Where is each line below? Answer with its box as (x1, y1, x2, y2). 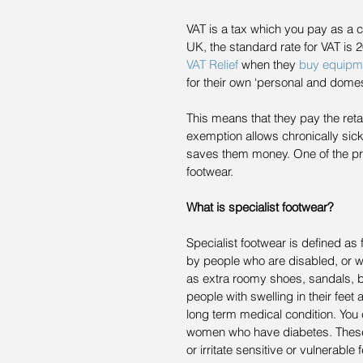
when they (238, 57, 299, 73)
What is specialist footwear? (186, 199, 334, 216)
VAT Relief (186, 57, 238, 73)
